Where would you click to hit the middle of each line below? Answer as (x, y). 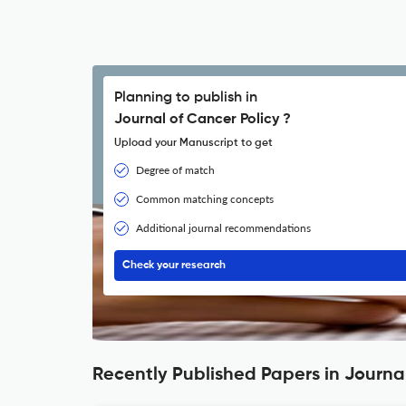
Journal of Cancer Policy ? (203, 120)
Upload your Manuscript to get (193, 143)
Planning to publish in (186, 98)
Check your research (174, 266)
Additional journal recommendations (223, 228)
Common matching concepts (205, 199)
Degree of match (175, 170)
